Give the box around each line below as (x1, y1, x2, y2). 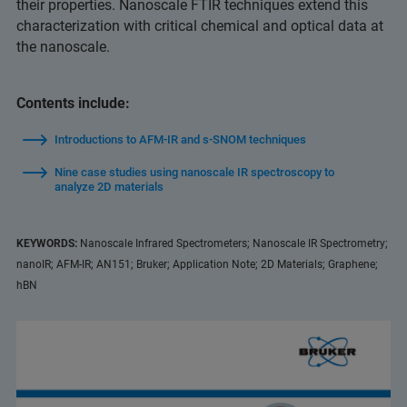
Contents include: (16, 94, 130, 112)
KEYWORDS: (16, 237, 80, 250)
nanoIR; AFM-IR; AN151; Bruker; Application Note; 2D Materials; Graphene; (16, 258, 378, 271)
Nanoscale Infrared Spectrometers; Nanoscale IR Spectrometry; (80, 237, 388, 250)
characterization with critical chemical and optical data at (16, 17, 383, 35)
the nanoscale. (16, 38, 110, 55)
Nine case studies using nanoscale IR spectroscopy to (55, 165, 334, 179)
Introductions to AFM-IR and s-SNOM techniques (55, 133, 306, 146)
